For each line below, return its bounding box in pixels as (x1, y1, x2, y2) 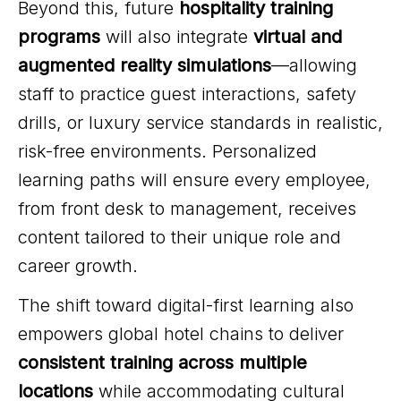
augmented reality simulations (18, 55, 271, 77)
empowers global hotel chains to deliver (18, 323, 344, 346)
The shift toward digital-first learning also (18, 294, 354, 317)
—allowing (271, 55, 357, 77)
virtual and (253, 26, 342, 48)
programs (18, 26, 100, 48)
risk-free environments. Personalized (18, 141, 317, 163)
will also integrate (100, 26, 253, 48)
